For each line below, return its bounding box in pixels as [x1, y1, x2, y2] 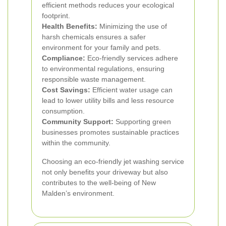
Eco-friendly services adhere [85, 54, 178, 62]
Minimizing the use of [97, 22, 167, 30]
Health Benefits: [42, 22, 97, 30]
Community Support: [42, 118, 114, 126]
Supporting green [114, 118, 171, 126]
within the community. [42, 139, 110, 147]
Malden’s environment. [42, 189, 115, 197]
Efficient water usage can [90, 86, 173, 94]
